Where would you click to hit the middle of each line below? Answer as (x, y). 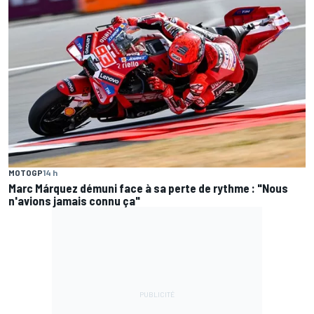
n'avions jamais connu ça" (74, 201)
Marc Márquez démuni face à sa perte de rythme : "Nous (148, 188)
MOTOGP (26, 173)
